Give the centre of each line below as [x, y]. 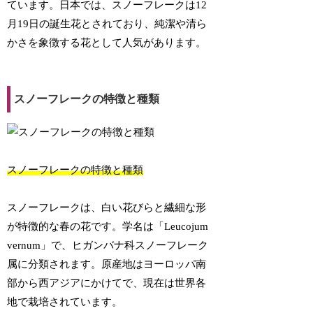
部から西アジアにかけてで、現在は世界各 [107, 283]
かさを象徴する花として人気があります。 [107, 43]
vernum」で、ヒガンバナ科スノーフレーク [108, 246]
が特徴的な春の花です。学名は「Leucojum [108, 227]
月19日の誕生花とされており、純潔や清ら [107, 24]
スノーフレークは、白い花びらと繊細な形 [107, 208]
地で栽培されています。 [65, 302]
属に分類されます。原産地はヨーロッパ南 [107, 264]
